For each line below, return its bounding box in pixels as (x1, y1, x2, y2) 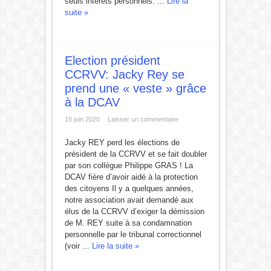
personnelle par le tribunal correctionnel (64, 230, 201, 239)
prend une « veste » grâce (64, 82, 206, 95)
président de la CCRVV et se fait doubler (64, 149, 207, 158)
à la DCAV (64, 96, 120, 109)
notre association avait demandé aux (64, 195, 194, 204)
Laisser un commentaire (107, 116, 178, 123)
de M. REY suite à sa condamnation (64, 218, 192, 227)
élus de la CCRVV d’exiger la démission (64, 207, 204, 216)
